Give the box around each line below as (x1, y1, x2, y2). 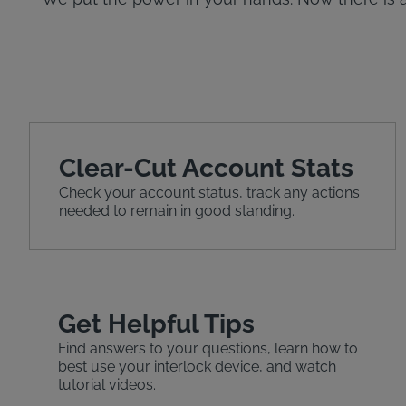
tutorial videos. (58, 376, 156, 394)
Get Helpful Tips (58, 309, 255, 340)
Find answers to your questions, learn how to (58, 340, 358, 358)
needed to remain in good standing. (59, 202, 295, 220)
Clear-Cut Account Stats (59, 153, 353, 184)
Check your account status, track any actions (59, 184, 360, 202)
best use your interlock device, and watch (58, 358, 336, 376)
